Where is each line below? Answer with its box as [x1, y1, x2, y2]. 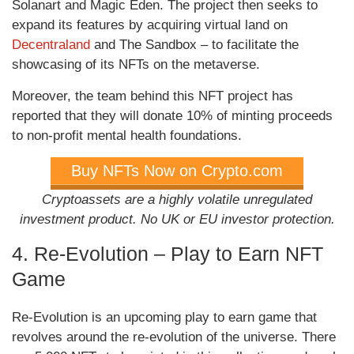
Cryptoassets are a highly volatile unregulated [42, 192, 312, 208]
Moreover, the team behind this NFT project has [12, 88, 293, 104]
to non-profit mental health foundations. [12, 128, 242, 144]
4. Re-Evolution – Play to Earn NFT [12, 243, 323, 265]
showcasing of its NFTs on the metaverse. [12, 57, 260, 73]
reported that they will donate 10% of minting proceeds [12, 108, 333, 124]
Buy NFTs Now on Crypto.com [71, 162, 283, 180]
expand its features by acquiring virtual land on [12, 17, 288, 33]
